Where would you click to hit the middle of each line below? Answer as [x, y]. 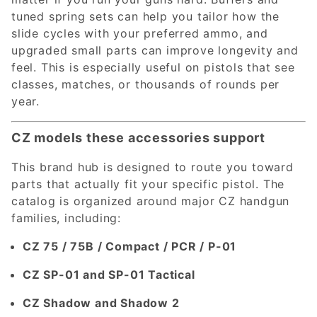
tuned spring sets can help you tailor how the [145, 16]
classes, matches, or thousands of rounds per [146, 84]
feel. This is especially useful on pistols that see [153, 67]
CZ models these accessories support [138, 137]
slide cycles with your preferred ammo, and [140, 33]
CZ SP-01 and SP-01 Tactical [109, 274]
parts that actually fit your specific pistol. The [148, 184]
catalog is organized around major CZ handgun [151, 201]
